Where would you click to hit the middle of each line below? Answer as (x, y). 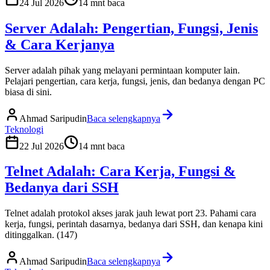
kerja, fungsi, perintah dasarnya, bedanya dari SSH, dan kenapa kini (134, 224)
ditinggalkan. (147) (41, 235)
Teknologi (24, 129)
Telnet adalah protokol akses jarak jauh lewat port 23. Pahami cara (130, 213)
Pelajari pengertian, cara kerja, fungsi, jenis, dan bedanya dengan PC (135, 81)
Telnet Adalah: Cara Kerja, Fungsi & (120, 171)
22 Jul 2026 (42, 146)
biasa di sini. (28, 92)
